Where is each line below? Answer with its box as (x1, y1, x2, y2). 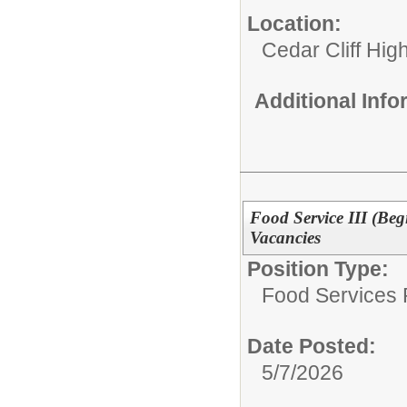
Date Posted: (247, 333, 376, 358)
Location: (247, 11, 342, 35)
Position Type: (247, 256, 389, 281)
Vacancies (249, 227, 321, 247)
